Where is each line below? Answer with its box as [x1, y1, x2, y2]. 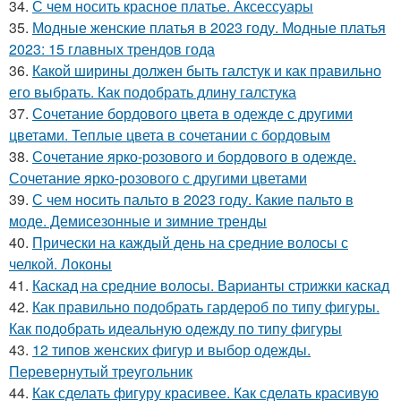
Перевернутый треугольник [9, 360, 192, 381]
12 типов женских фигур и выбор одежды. [32, 338, 311, 360]
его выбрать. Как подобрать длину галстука [9, 81, 296, 102]
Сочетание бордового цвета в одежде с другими [32, 102, 353, 124]
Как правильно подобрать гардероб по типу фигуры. [32, 295, 380, 317]
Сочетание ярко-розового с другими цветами [9, 166, 307, 188]
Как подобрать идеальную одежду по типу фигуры [9, 317, 342, 338]
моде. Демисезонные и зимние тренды [9, 209, 267, 231]
